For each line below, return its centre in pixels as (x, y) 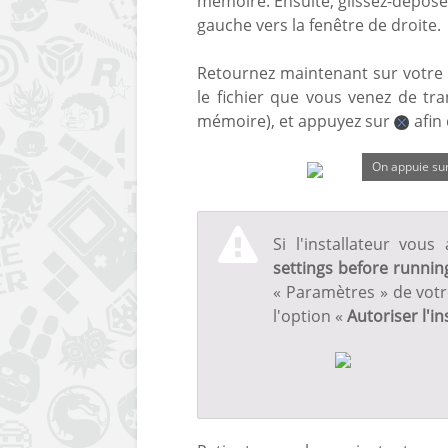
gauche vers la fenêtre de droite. (319, 24)
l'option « (310, 315)
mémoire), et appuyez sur (295, 120)
